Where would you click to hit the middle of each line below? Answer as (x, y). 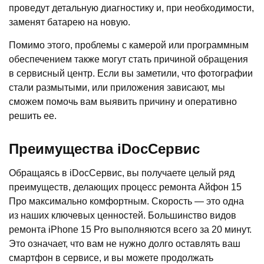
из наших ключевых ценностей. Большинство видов (123, 215)
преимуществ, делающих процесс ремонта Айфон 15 (125, 187)
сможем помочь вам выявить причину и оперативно (123, 101)
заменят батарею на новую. (70, 22)
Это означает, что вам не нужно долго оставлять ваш (125, 243)
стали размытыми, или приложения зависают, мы (117, 87)
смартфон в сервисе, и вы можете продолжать (111, 258)
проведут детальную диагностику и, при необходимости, (131, 8)
